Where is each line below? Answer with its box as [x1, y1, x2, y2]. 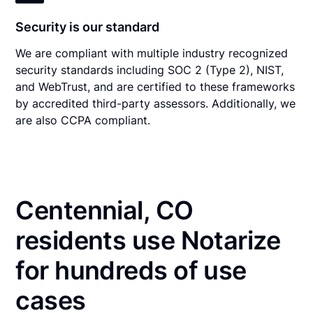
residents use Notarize [15, 224, 281, 256]
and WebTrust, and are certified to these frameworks [15, 79, 296, 94]
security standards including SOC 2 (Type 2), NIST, [15, 62, 284, 77]
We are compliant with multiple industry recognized [15, 45, 289, 60]
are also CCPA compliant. [15, 112, 151, 127]
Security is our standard [15, 19, 160, 34]
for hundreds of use [15, 254, 247, 286]
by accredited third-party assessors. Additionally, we [15, 96, 296, 110]
